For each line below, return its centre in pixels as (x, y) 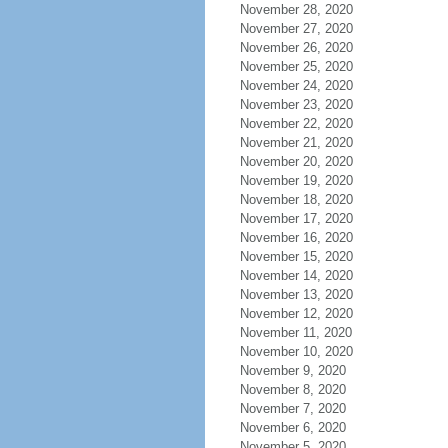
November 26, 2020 (296, 47)
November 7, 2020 (292, 408)
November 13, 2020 (296, 294)
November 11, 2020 (295, 332)
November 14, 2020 (296, 275)
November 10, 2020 (296, 351)
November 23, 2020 (296, 104)
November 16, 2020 (296, 237)
